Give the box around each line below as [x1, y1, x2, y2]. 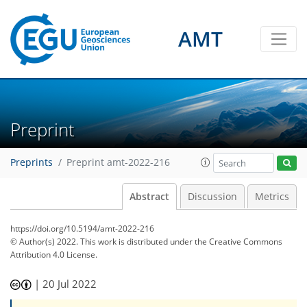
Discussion [187, 191, 237, 203]
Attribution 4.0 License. [10, 249, 97, 260]
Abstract [130, 191, 169, 203]
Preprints [10, 156, 53, 169]
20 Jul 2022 [42, 277, 97, 291]
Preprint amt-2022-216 [66, 156, 170, 169]
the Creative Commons [195, 236, 282, 247]
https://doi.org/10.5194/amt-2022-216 [10, 223, 154, 234]
